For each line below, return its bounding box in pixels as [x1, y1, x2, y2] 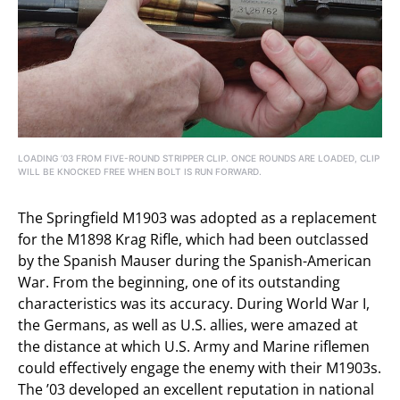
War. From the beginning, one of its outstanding [18, 271, 340, 292]
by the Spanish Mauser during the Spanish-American [18, 250, 371, 271]
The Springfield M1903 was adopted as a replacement [18, 207, 377, 228]
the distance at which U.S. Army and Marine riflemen [18, 336, 370, 356]
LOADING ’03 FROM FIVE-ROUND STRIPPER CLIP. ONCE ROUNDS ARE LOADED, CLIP [18, 152, 379, 163]
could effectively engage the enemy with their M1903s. [18, 357, 381, 378]
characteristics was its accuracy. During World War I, [18, 293, 370, 313]
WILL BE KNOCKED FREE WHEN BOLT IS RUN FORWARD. [18, 165, 262, 177]
